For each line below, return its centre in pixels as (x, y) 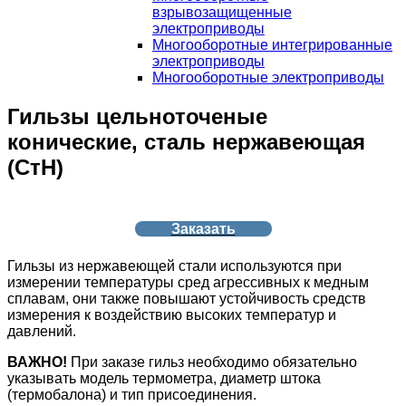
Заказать (203, 228)
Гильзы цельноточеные (137, 116)
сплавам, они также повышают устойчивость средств (187, 298)
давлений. (42, 331)
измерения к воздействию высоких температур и (172, 314)
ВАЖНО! (37, 362)
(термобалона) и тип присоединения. (132, 394)
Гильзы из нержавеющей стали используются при (174, 266)
